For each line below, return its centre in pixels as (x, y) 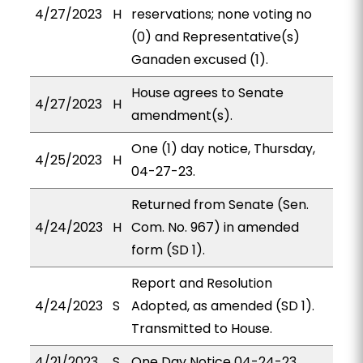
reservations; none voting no (221, 14)
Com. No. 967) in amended (215, 227)
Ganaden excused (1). (199, 60)
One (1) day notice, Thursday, (223, 149)
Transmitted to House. (201, 329)
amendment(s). (181, 115)
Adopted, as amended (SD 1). (222, 306)
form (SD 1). (168, 250)
